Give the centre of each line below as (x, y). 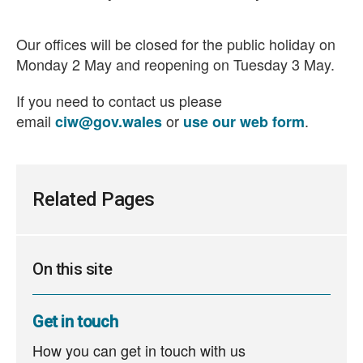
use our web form (244, 122)
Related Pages (94, 199)
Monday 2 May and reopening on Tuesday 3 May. (175, 64)
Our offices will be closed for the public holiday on (176, 44)
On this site (73, 269)
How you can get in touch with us (139, 350)
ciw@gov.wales (109, 122)
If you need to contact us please (119, 100)
